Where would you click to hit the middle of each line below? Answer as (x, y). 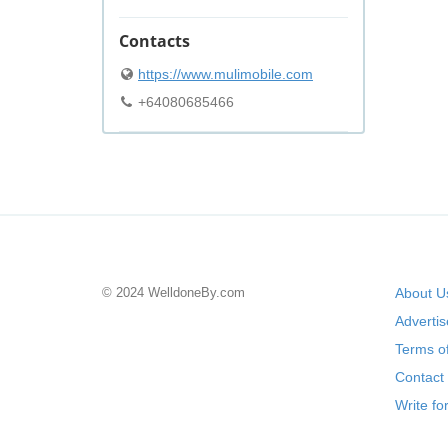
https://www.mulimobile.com (225, 74)
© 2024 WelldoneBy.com (173, 292)
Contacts (154, 41)
